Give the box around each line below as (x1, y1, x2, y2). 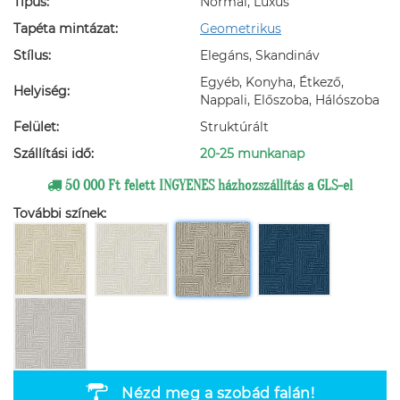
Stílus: (13, 47, 51, 64)
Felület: (13, 119, 59, 136)
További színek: (13, 205, 106, 222)
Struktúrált (200, 119, 269, 136)
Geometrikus (200, 21, 281, 37)
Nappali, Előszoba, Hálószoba (200, 92, 379, 109)
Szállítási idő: (13, 146, 94, 162)
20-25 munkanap (200, 146, 304, 162)
